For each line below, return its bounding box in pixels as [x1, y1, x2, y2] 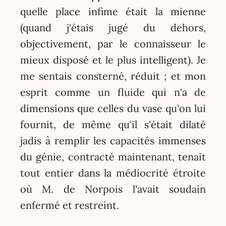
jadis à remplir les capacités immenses [20, 134, 206, 147]
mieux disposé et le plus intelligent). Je [20, 53, 206, 66]
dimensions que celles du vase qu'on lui [20, 101, 206, 115]
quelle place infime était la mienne [20, 5, 206, 18]
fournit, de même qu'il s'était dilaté [20, 118, 206, 131]
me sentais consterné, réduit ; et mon [20, 69, 206, 82]
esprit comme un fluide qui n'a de [20, 85, 206, 98]
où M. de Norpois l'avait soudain [20, 182, 206, 195]
